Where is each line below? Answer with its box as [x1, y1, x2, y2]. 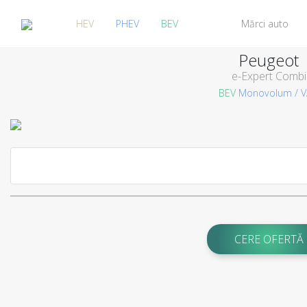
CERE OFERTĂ [234, 232, 304, 247]
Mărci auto [241, 17, 288, 30]
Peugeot [238, 49, 299, 71]
